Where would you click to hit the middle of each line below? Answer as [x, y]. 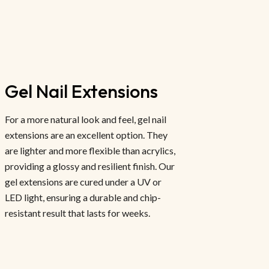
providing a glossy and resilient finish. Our [90, 166]
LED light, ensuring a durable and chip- [83, 198]
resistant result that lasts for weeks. [77, 213]
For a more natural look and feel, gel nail [86, 119]
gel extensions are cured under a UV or [83, 182]
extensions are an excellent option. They [86, 135]
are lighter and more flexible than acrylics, [90, 151]
